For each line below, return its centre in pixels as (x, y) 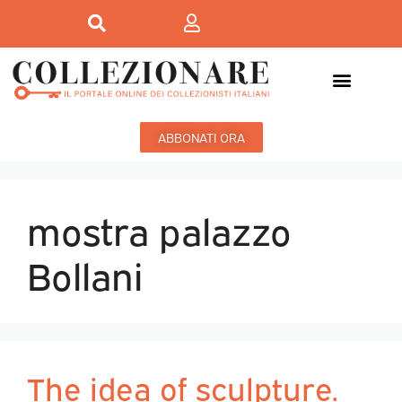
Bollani (85, 274)
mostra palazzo (159, 229)
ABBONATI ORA (201, 137)
